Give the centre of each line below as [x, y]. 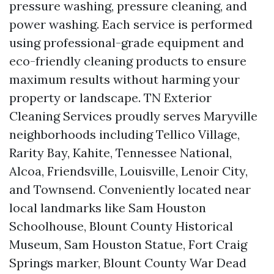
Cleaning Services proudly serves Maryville [133, 116]
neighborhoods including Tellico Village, [124, 134]
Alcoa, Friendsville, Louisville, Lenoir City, [128, 171]
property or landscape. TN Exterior [110, 98]
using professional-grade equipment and [127, 43]
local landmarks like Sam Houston [108, 208]
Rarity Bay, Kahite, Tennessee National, [120, 153]
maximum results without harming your [124, 79]
